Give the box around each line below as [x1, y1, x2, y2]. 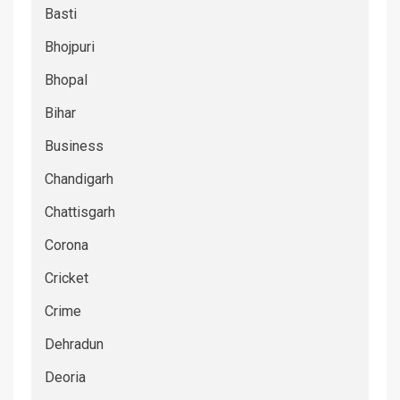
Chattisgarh [45, 203, 115, 221]
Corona [45, 236, 88, 254]
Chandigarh [45, 170, 113, 187]
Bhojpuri [45, 37, 95, 55]
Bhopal [45, 71, 87, 88]
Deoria [45, 368, 86, 386]
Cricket [45, 269, 88, 287]
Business [45, 137, 104, 154]
